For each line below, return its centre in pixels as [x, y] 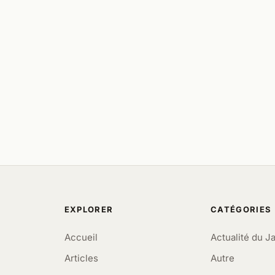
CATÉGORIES [241, 209]
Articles [81, 258]
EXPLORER [89, 209]
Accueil [81, 237]
